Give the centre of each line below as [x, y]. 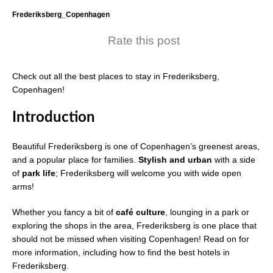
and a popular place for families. [75, 159]
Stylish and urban [176, 159]
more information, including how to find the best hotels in [121, 252]
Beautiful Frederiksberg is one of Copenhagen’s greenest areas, [136, 146]
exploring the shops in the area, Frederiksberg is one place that [134, 225]
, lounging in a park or [207, 212]
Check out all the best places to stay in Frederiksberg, [116, 76]
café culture [140, 212]
